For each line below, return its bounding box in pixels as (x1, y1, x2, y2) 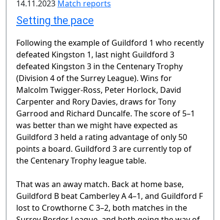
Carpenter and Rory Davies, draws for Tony (16, 96, 176, 108)
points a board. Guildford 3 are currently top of (16, 143, 192, 155)
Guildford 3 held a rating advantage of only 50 (16, 132, 187, 143)
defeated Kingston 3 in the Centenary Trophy (16, 61, 183, 72)
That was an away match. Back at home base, (16, 179, 184, 190)
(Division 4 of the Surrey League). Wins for (16, 73, 172, 84)
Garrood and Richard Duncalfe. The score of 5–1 (16, 108, 195, 119)
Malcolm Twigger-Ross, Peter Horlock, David (16, 84, 181, 96)
